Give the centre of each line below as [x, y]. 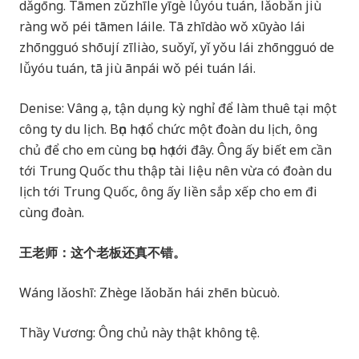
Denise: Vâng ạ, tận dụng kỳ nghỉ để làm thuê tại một [178, 109]
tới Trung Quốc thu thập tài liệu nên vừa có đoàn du [175, 171]
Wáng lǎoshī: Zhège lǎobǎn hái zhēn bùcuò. [149, 293]
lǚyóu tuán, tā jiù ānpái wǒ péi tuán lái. [137, 69]
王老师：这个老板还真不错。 [104, 253]
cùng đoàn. [53, 213]
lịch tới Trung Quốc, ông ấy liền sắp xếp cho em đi [168, 192]
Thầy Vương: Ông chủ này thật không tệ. [141, 333]
